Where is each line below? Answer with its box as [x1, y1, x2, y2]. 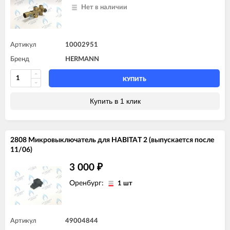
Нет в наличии [81, 4, 127, 11]
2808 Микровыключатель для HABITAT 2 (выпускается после [10, 136, 214, 144]
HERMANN [65, 55, 99, 63]
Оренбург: [69, 179, 106, 187]
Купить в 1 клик [89, 97, 141, 105]
